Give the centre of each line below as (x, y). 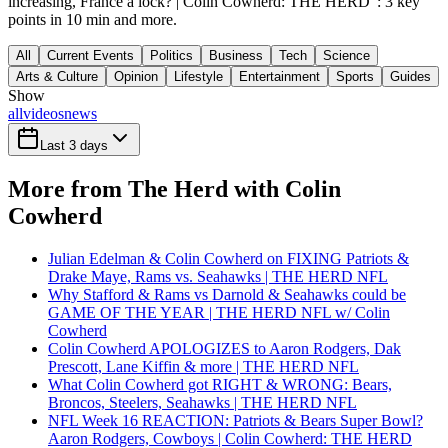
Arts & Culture (57, 76)
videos (43, 113)
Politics (171, 55)
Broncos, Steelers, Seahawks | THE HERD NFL (202, 402)
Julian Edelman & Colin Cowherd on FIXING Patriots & (228, 258)
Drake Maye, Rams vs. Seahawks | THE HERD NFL (218, 276)
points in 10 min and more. (92, 19)
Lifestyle (198, 76)
